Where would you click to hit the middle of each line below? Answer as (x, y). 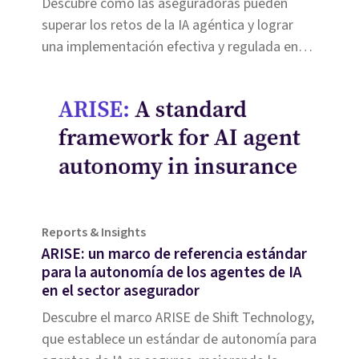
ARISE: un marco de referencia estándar (174, 254)
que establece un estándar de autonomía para (179, 340)
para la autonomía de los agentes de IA (171, 273)
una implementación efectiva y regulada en (170, 47)
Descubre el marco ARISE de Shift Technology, (178, 318)
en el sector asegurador (121, 291)
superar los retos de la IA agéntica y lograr (167, 26)
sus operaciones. (91, 69)
